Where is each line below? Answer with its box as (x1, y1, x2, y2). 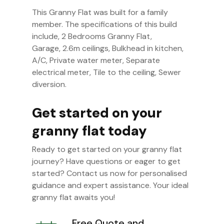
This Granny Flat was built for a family (32, 7, 168, 18)
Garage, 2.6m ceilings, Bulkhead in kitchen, (32, 43, 184, 54)
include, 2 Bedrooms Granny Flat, (32, 31, 152, 42)
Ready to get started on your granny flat (32, 144, 182, 155)
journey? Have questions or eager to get (32, 156, 181, 167)
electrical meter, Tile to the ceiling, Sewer (32, 67, 181, 78)
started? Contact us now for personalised (32, 168, 187, 179)
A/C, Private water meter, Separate (32, 55, 160, 66)
